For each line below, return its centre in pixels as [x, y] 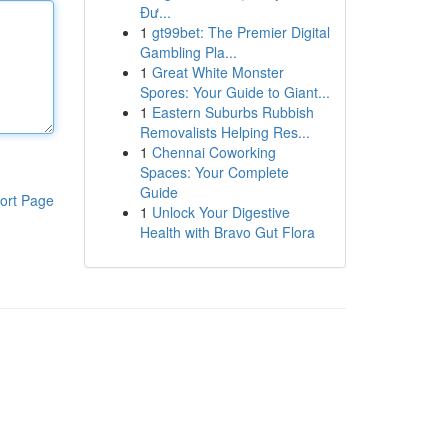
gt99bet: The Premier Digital [240, 32]
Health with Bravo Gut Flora [227, 232]
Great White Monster [217, 72]
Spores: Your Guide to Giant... [234, 92]
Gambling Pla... [188, 52]
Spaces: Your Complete [214, 172]
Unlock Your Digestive [220, 212]
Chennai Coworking [213, 152]
